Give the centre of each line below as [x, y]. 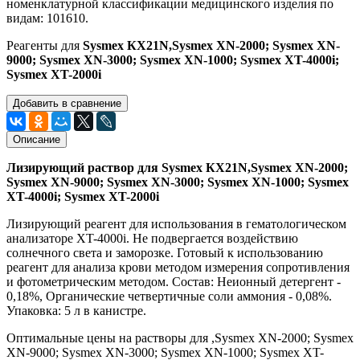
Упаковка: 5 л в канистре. [76, 310]
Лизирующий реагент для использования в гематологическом [176, 223]
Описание [37, 139]
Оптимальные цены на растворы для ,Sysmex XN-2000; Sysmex [180, 337]
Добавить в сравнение [67, 103]
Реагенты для [45, 45]
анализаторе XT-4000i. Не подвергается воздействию [152, 238]
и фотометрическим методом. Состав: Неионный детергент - [174, 281]
